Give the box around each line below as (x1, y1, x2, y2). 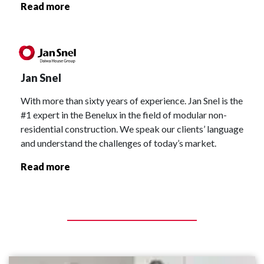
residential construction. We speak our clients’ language (21, 123, 243, 134)
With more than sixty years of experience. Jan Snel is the (21, 94, 243, 106)
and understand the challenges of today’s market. (21, 137, 216, 148)
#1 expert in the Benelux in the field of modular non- (21, 108, 227, 120)
